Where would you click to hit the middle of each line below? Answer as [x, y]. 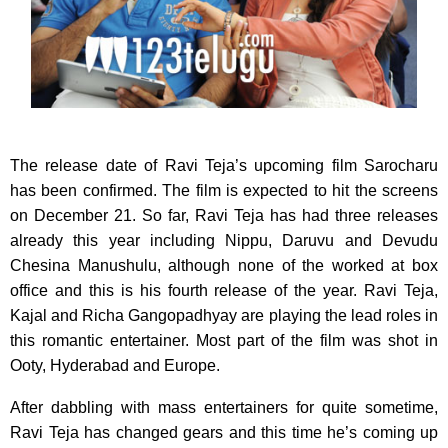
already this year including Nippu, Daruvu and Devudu [224, 241]
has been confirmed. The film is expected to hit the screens [224, 191]
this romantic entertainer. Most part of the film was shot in [224, 341]
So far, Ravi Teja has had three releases [290, 216]
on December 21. [76, 216]
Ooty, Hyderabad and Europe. [115, 366]
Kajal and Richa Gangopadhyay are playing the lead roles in [224, 316]
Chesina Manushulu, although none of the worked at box [224, 266]
